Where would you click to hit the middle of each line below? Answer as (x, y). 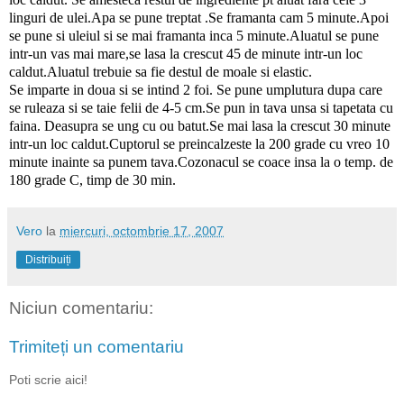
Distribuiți (48, 259)
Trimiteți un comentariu (96, 347)
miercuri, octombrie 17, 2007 (142, 230)
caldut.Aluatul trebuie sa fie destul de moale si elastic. (161, 71)
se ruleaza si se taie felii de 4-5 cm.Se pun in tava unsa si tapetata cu (201, 107)
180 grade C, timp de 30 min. (92, 179)
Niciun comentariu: (81, 308)
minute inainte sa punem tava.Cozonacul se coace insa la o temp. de (201, 161)
